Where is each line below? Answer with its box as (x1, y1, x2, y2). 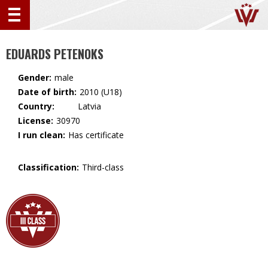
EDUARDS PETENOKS (6, 45, 103, 63)
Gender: (18, 72, 51, 83)
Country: (18, 100, 54, 112)
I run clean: (18, 129, 65, 141)
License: (18, 115, 53, 126)
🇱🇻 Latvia (57, 102, 101, 111)
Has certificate (68, 129, 124, 141)
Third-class (82, 162, 124, 173)
